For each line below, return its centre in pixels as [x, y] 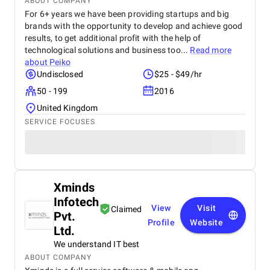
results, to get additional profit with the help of [113, 38]
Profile [161, 222]
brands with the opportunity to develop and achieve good [134, 26]
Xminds [74, 187]
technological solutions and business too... [108, 50]
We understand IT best [97, 244]
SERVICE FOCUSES [60, 122]
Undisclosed [60, 74]
